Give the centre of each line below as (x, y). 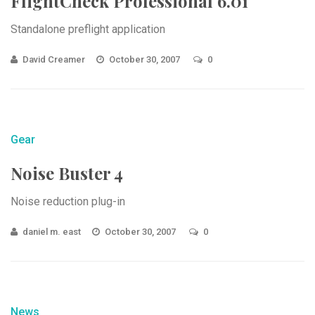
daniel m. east (52, 232)
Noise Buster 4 (67, 173)
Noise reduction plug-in (68, 201)
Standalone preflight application (88, 29)
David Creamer (54, 59)
